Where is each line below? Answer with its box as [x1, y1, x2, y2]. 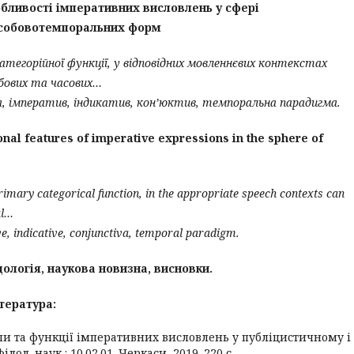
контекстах [258, 55, 327, 70]
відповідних [123, 55, 184, 70]
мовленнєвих [187, 55, 255, 70]
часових [51, 75, 92, 90]
